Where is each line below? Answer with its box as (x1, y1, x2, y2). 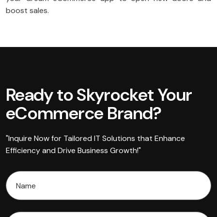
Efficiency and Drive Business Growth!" (6, 145, 141, 156)
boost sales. (6, 5, 49, 16)
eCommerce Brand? (6, 102, 162, 125)
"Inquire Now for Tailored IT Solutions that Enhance (6, 133, 185, 144)
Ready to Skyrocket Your (6, 83, 192, 107)
